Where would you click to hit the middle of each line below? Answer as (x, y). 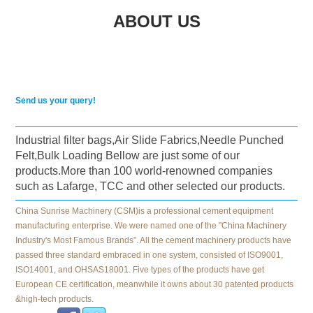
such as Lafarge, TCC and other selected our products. (151, 186)
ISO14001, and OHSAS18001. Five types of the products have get (140, 269)
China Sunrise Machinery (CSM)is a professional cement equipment (145, 211)
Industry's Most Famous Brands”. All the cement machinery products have (154, 240)
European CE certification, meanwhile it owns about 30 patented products (155, 284)
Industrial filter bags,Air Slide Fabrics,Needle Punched (150, 140)
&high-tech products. (55, 299)
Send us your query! (56, 100)
